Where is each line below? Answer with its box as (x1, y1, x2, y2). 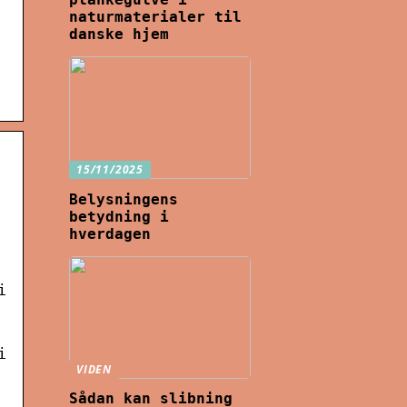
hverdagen (69, 224, 151, 243)
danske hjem (69, 25, 169, 43)
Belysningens (69, 190, 178, 208)
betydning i (69, 207, 169, 225)
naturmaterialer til (69, 7, 242, 25)
